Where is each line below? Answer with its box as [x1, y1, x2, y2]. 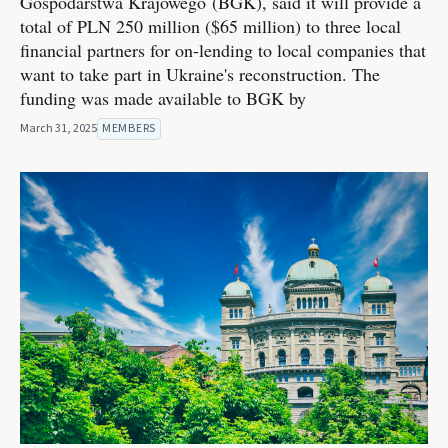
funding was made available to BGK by [20, 86, 306, 110]
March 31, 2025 [20, 120, 97, 137]
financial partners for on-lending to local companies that [20, 38, 426, 62]
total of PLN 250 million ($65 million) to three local [20, 14, 401, 38]
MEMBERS [102, 120, 156, 137]
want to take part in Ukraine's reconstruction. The [20, 62, 380, 86]
